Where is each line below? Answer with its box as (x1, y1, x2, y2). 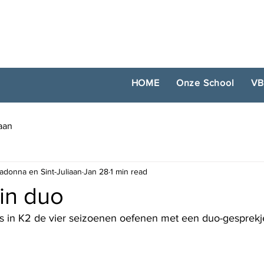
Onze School (176, 78, 235, 88)
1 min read (110, 166, 147, 176)
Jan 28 (84, 166, 108, 176)
